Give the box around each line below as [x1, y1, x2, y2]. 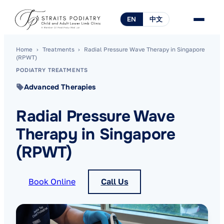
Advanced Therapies [24, 82, 96, 91]
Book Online [28, 176, 75, 187]
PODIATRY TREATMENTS [16, 66, 88, 73]
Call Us [100, 176, 128, 187]
